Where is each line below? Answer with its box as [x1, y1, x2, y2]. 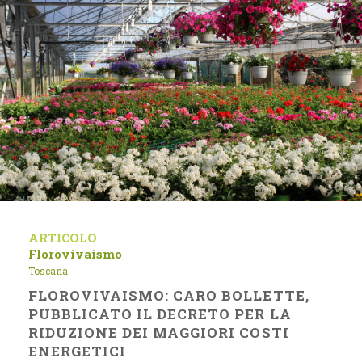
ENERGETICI [28, 342, 127, 360]
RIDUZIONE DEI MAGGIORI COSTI [28, 323, 289, 342]
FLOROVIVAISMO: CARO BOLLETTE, [28, 286, 309, 305]
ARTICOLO [28, 229, 97, 246]
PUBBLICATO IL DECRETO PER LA [28, 305, 292, 323]
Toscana [28, 264, 68, 277]
